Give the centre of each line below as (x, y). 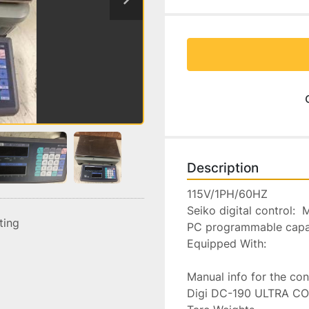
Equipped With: (227, 243)
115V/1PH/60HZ (227, 194)
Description (223, 168)
